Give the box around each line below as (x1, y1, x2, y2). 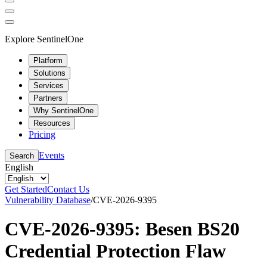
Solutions (33, 68, 66, 77)
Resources (33, 118, 70, 128)
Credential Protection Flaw (5, 240, 226, 262)
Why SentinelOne (33, 105, 94, 115)
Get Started (5, 184, 47, 194)
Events (39, 150, 64, 160)
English (5, 162, 33, 172)
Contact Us (47, 184, 89, 194)
